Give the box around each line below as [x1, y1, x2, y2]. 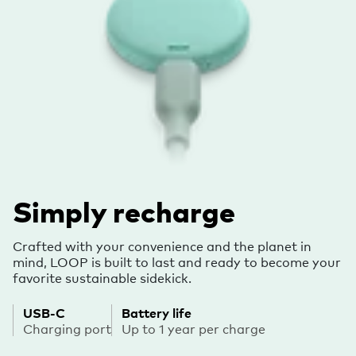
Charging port [23, 319, 111, 337]
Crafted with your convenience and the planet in [13, 236, 311, 254]
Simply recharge [13, 192, 235, 230]
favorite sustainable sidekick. [13, 268, 192, 286]
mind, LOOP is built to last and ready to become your [13, 252, 341, 270]
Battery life [122, 303, 192, 321]
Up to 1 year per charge [122, 319, 265, 337]
